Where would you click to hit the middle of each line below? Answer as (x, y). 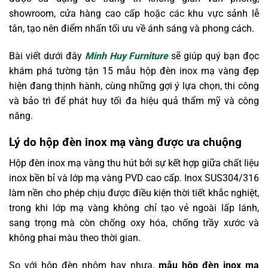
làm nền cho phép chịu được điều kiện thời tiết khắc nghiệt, (134, 193)
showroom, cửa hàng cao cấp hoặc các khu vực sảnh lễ (134, 13)
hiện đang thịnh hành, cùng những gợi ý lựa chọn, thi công (134, 86)
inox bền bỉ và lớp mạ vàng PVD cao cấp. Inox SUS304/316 (134, 178)
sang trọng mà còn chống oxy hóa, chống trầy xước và (134, 223)
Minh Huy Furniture (127, 56)
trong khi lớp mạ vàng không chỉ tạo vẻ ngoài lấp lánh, (134, 208)
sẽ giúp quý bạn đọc (214, 56)
